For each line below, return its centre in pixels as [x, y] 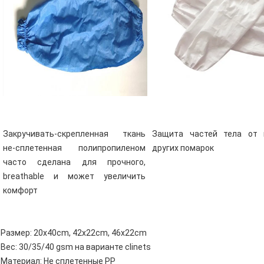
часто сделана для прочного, [74, 162]
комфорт [20, 191]
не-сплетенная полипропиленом [74, 148]
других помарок [183, 148]
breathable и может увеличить [74, 176]
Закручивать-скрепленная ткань [74, 134]
